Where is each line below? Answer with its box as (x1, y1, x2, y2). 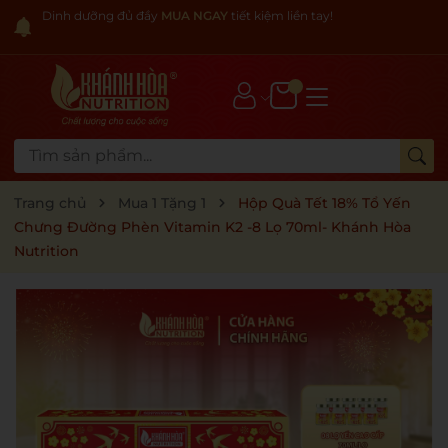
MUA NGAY (161, 8, 228, 23)
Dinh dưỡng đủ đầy (42, 8, 161, 23)
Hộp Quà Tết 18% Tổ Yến (238, 194, 411, 213)
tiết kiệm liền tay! (228, 8, 333, 23)
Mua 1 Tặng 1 (118, 194, 206, 213)
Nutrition (14, 242, 79, 261)
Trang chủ (14, 194, 86, 213)
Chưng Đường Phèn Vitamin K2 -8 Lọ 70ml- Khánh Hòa (14, 218, 411, 237)
